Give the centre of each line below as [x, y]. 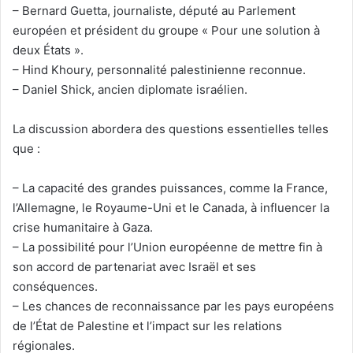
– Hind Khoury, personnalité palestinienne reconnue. [159, 70]
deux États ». [48, 50]
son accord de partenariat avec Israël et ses [134, 267]
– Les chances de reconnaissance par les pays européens [173, 306]
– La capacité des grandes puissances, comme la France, [170, 188]
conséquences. [55, 286]
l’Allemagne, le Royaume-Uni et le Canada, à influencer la [171, 208]
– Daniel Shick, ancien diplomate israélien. [130, 89]
